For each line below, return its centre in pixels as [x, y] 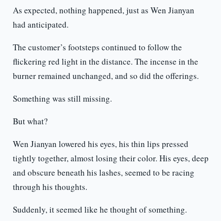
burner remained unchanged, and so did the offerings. [106, 76]
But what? [30, 121]
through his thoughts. [50, 187]
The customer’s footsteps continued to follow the [97, 47]
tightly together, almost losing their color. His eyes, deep [110, 158]
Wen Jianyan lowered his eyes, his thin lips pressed [100, 144]
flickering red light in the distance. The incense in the [105, 62]
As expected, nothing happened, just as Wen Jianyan [103, 10]
